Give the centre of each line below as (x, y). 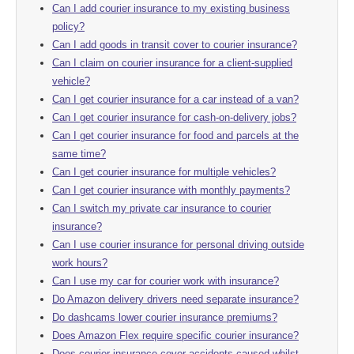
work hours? (80, 262)
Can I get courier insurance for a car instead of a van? (175, 99)
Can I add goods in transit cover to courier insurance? (175, 44)
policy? (68, 26)
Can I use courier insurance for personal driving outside (178, 244)
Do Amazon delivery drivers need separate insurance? (175, 299)
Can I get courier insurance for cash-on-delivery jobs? (174, 117)
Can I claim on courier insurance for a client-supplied (172, 62)
